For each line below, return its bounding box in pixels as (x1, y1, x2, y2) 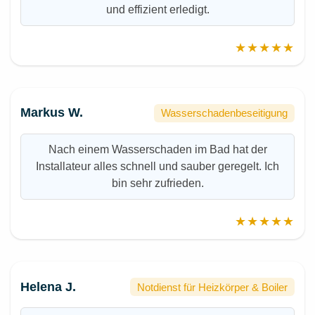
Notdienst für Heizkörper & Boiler (137, 281, 288, 293)
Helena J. (20, 279, 77, 294)
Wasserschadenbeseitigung (161, 107, 288, 120)
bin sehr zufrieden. (111, 177, 204, 190)
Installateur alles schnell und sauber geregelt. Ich (36, 160, 279, 173)
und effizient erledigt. (105, 3, 210, 15)
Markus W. (20, 105, 84, 120)
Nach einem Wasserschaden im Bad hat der (48, 143, 267, 156)
